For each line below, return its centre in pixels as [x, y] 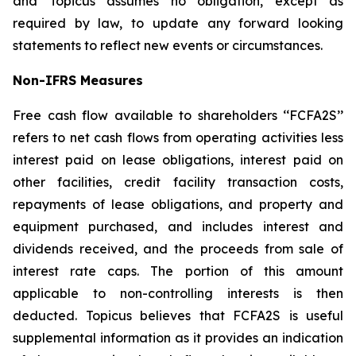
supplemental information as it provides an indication [178, 338]
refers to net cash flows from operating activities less [178, 137]
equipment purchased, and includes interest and [178, 226]
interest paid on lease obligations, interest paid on [178, 160]
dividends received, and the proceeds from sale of [178, 249]
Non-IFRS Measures [78, 80]
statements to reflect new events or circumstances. [168, 45]
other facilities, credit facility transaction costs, [178, 182]
